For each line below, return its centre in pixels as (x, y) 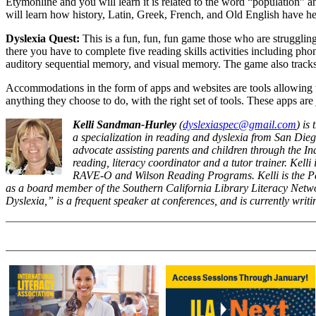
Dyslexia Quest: (44, 38)
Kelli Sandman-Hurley (124, 124)
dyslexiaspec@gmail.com (239, 124)
